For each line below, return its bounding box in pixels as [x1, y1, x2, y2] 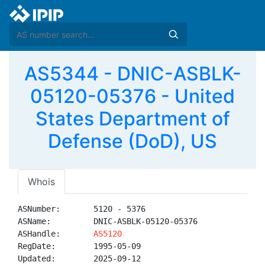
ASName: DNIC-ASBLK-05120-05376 [18, 216, 198, 226]
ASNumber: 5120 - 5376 [18, 204, 146, 214]
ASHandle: [18, 229, 93, 238]
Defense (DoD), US [48, 130, 217, 153]
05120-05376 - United [30, 85, 235, 108]
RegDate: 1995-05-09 [18, 241, 141, 251]
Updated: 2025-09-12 [18, 254, 141, 263]
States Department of [35, 107, 230, 130]
